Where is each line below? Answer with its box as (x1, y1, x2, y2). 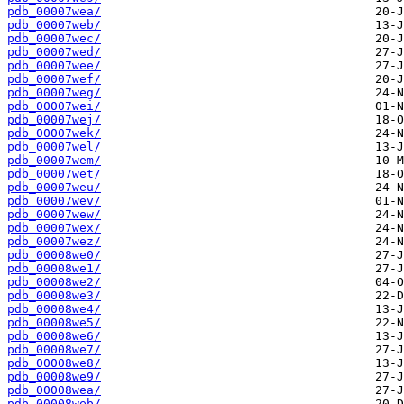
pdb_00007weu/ (7, 180, 101, 195)
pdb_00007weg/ (7, 86, 101, 100)
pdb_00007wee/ (7, 59, 101, 73)
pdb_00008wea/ (7, 383, 101, 398)
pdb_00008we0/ (7, 248, 101, 262)
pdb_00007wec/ (7, 32, 101, 46)
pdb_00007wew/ (7, 207, 101, 222)
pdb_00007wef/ (7, 72, 101, 87)
